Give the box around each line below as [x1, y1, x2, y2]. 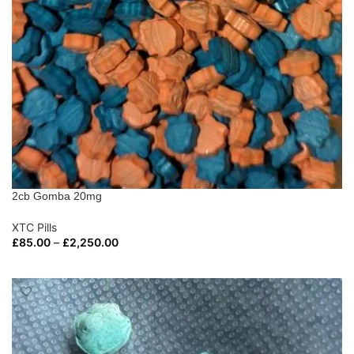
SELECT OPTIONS [23, 257, 104, 269]
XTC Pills [12, 220, 57, 234]
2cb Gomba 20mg [12, 189, 102, 202]
